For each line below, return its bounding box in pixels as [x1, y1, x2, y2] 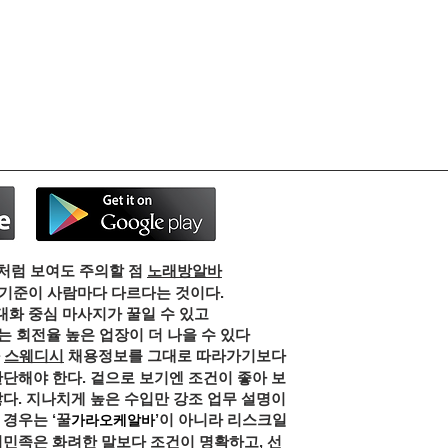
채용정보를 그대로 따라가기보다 [64, 347, 286, 364]
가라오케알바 [70, 412, 155, 428]
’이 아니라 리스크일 [154, 411, 287, 428]
